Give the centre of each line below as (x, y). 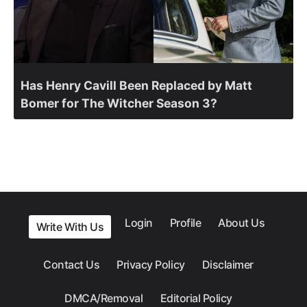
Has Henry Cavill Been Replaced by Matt (136, 85)
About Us (242, 223)
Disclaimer (228, 265)
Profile (185, 223)
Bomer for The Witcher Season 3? (119, 103)
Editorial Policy (196, 298)
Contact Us (72, 265)
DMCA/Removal (104, 298)
